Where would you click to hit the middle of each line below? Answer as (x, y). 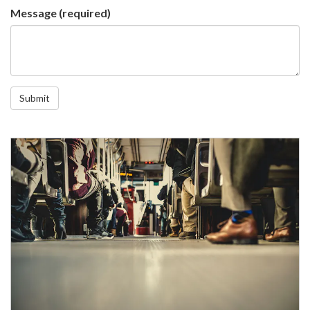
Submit (35, 98)
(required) (84, 13)
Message (34, 13)
